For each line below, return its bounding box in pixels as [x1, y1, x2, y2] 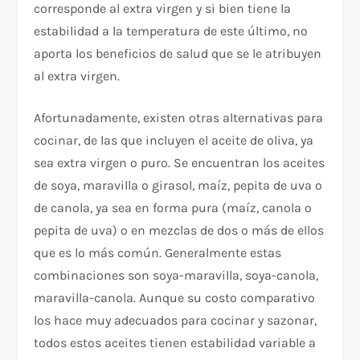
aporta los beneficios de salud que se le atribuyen [34, 45, 322, 61]
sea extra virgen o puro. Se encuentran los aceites [34, 154, 325, 170]
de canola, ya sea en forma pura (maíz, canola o [34, 199, 313, 215]
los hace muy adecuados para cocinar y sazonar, [34, 312, 317, 328]
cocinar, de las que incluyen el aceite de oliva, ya [34, 132, 314, 148]
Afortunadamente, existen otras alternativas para [34, 109, 324, 125]
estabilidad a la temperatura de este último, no [34, 22, 309, 39]
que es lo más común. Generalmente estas [34, 244, 282, 260]
